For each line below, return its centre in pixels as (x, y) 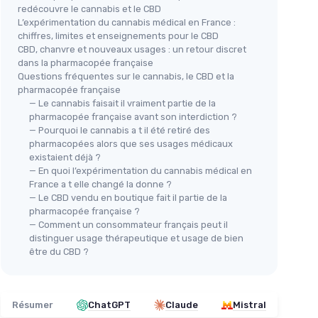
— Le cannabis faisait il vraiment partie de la (122, 104)
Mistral (250, 305)
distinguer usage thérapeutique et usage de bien (136, 238)
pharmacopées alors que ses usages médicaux (131, 144)
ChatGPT (109, 305)
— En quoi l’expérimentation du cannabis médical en (141, 171)
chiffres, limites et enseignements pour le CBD (118, 36)
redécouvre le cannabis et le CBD (89, 9)
